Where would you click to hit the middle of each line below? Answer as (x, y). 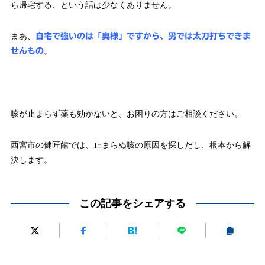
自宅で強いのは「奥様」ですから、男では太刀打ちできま (143, 36)
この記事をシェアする (132, 203)
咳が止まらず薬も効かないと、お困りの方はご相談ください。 (126, 114)
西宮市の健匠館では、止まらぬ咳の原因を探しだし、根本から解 (130, 145)
